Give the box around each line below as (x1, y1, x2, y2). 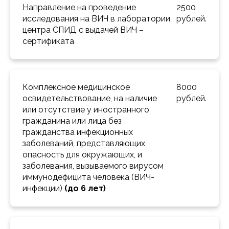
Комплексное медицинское (22, 82, 130, 93)
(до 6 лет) (64, 184, 106, 194)
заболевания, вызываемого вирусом (22, 161, 164, 171)
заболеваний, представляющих (22, 139, 145, 149)
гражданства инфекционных (22, 127, 133, 138)
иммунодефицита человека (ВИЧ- (22, 172, 154, 182)
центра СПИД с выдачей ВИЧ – (22, 25, 144, 35)
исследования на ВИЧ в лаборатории (22, 14, 170, 24)
